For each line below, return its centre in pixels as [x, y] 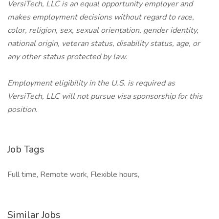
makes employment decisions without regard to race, [101, 17]
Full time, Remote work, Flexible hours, [73, 175]
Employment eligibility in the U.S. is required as [91, 83]
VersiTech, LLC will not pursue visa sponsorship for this [105, 96]
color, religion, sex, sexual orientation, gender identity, [103, 30]
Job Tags [26, 149]
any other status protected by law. [67, 57]
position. [22, 109]
